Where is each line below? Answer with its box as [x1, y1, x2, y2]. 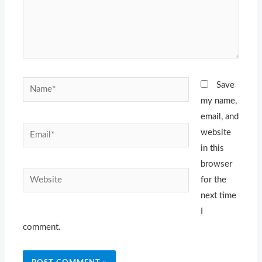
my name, [200, 96, 237, 106]
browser [200, 160, 232, 169]
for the [200, 175, 226, 185]
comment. [23, 223, 61, 232]
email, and [200, 112, 239, 122]
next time [200, 191, 236, 201]
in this [200, 144, 224, 153]
